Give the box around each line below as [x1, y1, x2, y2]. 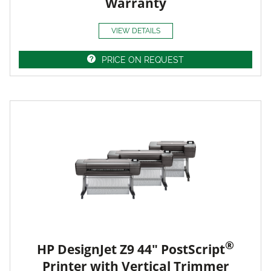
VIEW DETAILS [111, 27, 160, 36]
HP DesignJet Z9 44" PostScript [37, 241, 225, 258]
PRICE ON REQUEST [102, 55, 184, 65]
